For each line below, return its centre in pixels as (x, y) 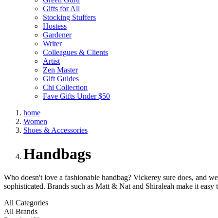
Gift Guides (61, 78)
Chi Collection (65, 87)
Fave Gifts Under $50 (76, 96)
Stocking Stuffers (69, 17)
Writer (52, 43)
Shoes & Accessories (55, 130)
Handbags (57, 154)
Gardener (57, 35)
